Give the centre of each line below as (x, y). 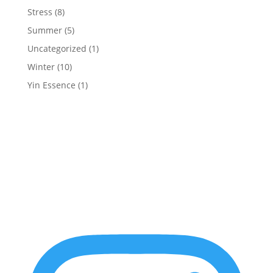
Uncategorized (57, 48)
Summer (44, 30)
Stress (40, 12)
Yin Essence (51, 85)
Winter (41, 66)
